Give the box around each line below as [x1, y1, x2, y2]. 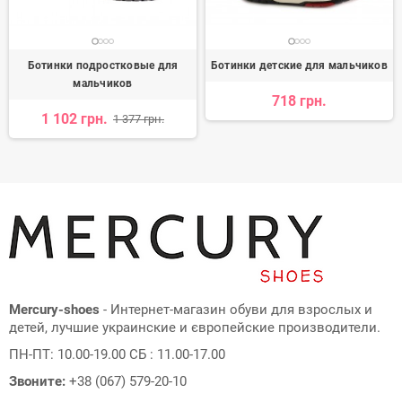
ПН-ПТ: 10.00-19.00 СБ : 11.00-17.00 [9, 346, 225, 363]
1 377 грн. [113, 112, 164, 127]
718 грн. [272, 92, 327, 110]
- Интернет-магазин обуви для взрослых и [100, 301, 372, 319]
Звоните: [9, 373, 66, 390]
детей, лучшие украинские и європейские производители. [9, 319, 380, 336]
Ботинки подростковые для [27, 59, 179, 73]
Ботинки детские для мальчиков [211, 59, 388, 73]
